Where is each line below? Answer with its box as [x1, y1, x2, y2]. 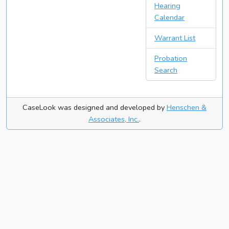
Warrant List [154, 33, 196, 43]
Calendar [154, 12, 185, 23]
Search [154, 65, 178, 76]
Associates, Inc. [88, 114, 139, 125]
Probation [154, 53, 188, 64]
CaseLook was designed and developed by [22, 102, 167, 113]
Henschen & [167, 102, 207, 113]
